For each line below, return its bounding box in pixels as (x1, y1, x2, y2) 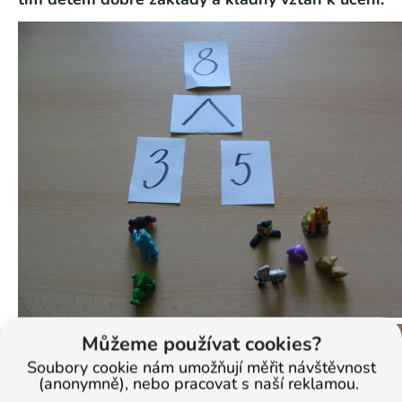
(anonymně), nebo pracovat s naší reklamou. (39, 372, 363, 394)
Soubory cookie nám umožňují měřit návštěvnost (26, 356, 376, 378)
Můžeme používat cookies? (81, 330, 321, 357)
